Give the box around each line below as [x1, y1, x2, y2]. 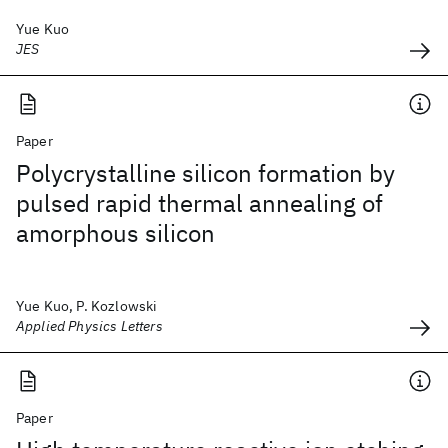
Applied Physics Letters [16, 317, 163, 335]
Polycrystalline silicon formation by [16, 157, 395, 189]
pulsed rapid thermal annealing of [16, 187, 383, 219]
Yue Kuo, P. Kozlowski [16, 297, 158, 315]
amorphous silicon [16, 217, 215, 249]
